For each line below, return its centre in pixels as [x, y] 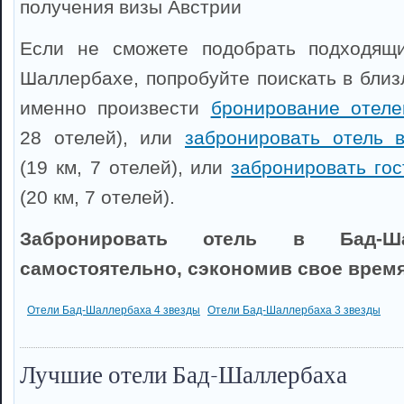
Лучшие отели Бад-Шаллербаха [184, 376]
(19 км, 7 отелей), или [126, 167]
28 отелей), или [102, 138]
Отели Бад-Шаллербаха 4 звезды [114, 310]
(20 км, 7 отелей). [97, 197]
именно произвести [115, 108]
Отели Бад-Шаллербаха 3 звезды [294, 310]
